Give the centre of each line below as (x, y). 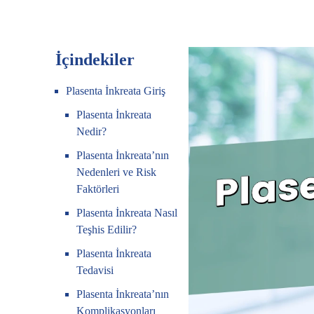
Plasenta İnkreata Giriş (116, 91)
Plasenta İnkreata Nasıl (127, 213)
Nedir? (92, 131)
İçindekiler (95, 60)
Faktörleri (98, 189)
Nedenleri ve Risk (117, 172)
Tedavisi (95, 270)
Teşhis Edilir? (107, 230)
